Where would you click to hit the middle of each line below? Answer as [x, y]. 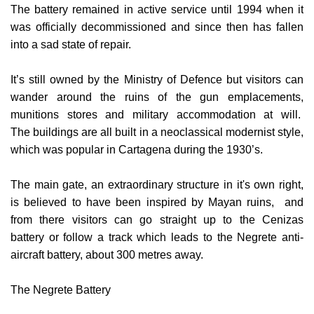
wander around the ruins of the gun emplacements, [157, 72]
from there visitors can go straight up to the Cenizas [157, 195]
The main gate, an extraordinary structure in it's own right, [157, 160]
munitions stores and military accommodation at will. [157, 90]
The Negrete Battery [61, 265]
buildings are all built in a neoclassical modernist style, [169, 107]
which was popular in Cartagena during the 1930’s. [137, 125]
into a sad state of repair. [71, 20]
